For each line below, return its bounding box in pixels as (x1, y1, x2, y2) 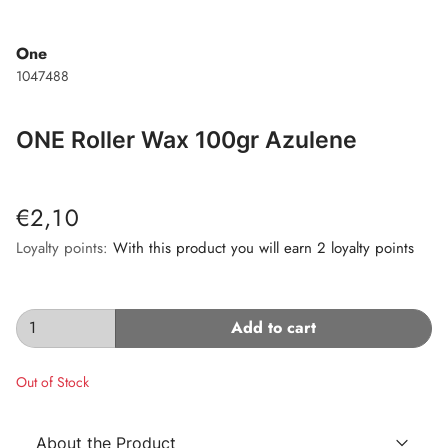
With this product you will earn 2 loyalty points (113, 237, 414, 259)
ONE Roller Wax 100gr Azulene (16, 125, 357, 154)
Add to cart (231, 316, 316, 340)
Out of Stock (16, 371, 89, 392)
